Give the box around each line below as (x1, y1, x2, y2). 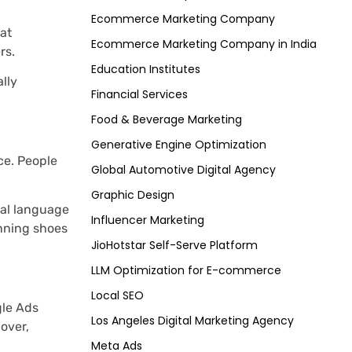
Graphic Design (91, 187, 174, 203)
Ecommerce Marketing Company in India (91, 36, 317, 53)
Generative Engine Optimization (91, 137, 266, 153)
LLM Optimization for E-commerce (91, 262, 281, 279)
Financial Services (91, 86, 188, 103)
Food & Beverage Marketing (91, 112, 242, 128)
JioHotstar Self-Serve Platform (91, 237, 258, 254)
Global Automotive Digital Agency (91, 162, 276, 178)
